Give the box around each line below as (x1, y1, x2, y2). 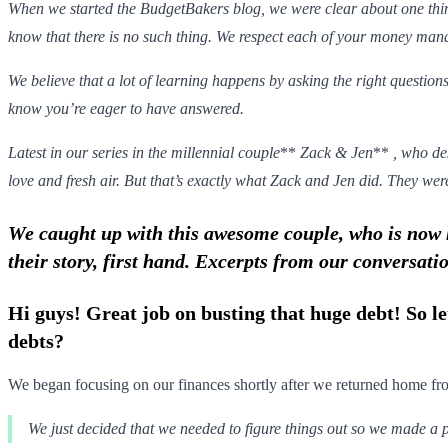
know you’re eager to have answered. (8, 99, 244, 117)
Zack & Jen (300, 143, 373, 161)
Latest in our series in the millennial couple (8, 143, 280, 161)
